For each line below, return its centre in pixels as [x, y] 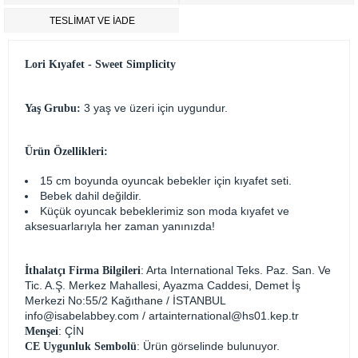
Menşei [42, 331]
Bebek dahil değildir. [92, 196]
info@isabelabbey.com [82, 316]
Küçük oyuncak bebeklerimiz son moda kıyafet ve [165, 211]
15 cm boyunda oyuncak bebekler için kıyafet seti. [169, 181]
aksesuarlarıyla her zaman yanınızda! [120, 226]
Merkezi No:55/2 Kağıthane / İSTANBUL [125, 300]
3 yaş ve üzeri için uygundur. [156, 108]
